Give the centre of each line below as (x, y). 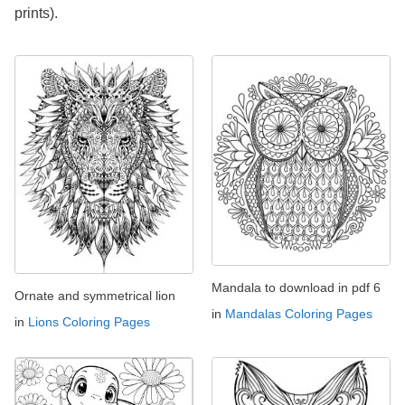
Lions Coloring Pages (89, 322)
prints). (36, 14)
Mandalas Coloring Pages (299, 313)
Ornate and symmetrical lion (95, 296)
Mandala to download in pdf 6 (296, 287)
